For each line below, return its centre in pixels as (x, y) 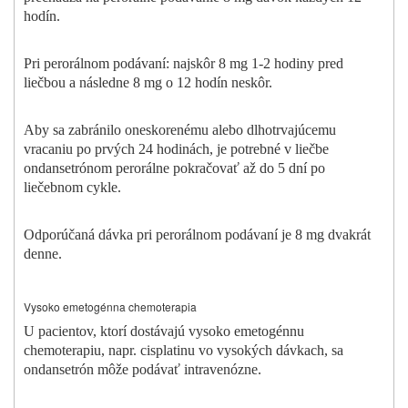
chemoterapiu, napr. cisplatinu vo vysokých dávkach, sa (184, 351)
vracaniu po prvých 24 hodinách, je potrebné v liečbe (176, 149)
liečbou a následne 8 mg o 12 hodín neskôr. (148, 83)
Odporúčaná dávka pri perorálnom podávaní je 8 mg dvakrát (197, 235)
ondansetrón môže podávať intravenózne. (143, 370)
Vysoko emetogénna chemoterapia (110, 307)
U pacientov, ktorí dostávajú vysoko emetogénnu (164, 331)
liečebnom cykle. (72, 188)
